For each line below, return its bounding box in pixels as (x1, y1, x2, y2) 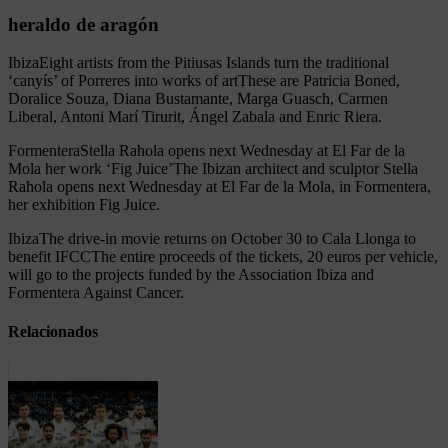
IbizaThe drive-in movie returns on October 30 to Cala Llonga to (8, 230, 416, 248)
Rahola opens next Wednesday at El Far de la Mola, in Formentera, (8, 178, 431, 196)
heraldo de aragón (8, 13, 159, 35)
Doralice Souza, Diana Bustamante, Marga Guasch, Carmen (8, 90, 388, 108)
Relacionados (8, 323, 98, 341)
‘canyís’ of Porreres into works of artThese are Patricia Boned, (8, 72, 400, 90)
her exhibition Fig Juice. (8, 196, 160, 214)
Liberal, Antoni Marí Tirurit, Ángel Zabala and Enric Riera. (8, 108, 382, 126)
